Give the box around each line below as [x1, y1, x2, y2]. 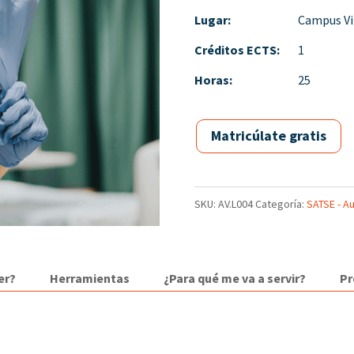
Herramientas [50, 269, 130, 286]
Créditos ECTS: [194, 41, 280, 58]
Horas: [194, 71, 232, 88]
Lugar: [194, 11, 231, 28]
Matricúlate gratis [210, 126, 326, 145]
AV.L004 [217, 196, 253, 211]
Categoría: [254, 196, 307, 211]
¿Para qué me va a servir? [164, 269, 307, 286]
